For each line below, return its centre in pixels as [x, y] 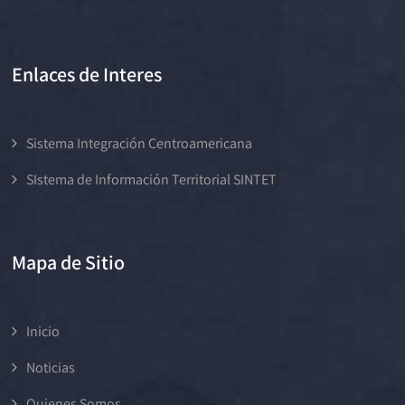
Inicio [43, 331]
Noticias [51, 367]
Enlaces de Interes [87, 74]
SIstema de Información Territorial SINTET [152, 179]
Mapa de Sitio [69, 262]
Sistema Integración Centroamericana [140, 143]
